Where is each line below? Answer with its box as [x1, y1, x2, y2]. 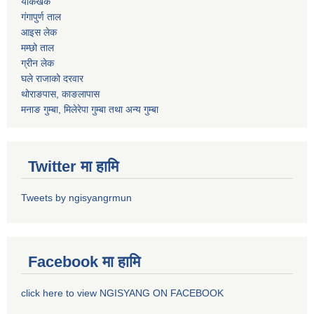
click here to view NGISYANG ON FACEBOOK [21, 287, 224, 299]
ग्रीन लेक [21, 57, 54, 69]
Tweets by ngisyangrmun [21, 192, 132, 204]
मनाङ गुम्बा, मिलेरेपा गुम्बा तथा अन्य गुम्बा [21, 104, 158, 116]
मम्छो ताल [21, 42, 54, 54]
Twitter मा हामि [28, 158, 118, 176]
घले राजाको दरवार [21, 73, 83, 85]
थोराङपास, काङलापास [21, 88, 100, 100]
